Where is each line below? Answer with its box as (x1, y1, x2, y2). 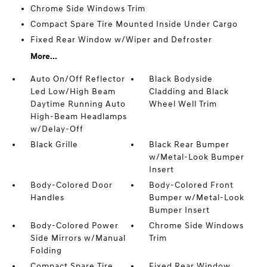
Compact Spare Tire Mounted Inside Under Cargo (30, 19, 238, 29)
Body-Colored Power (30, 221, 119, 231)
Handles (30, 193, 64, 203)
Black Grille (30, 139, 78, 150)
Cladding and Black (149, 86, 229, 97)
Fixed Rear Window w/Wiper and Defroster (30, 35, 212, 45)
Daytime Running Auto (30, 99, 126, 109)
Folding (30, 246, 62, 256)
